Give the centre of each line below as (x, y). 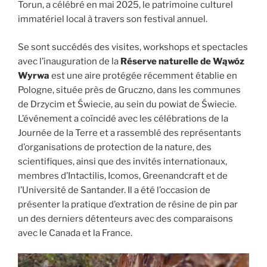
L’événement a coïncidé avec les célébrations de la (123, 118)
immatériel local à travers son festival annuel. (113, 19)
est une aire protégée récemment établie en (143, 75)
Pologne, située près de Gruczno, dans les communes (129, 90)
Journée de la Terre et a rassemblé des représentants (130, 133)
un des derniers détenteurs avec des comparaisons (125, 218)
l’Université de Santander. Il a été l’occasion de (114, 190)
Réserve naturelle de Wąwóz (182, 61)
